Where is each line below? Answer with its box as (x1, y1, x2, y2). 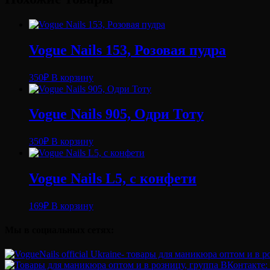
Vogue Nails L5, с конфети (29, 171, 196, 187)
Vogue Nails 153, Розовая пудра (29, 42, 226, 58)
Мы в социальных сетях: (5, 225, 114, 236)
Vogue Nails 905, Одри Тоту (29, 106, 204, 122)
